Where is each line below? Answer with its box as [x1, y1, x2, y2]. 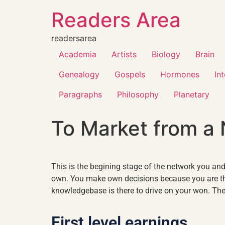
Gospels [115, 69, 145, 79]
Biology [152, 49, 180, 59]
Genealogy [59, 69, 99, 79]
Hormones [160, 69, 199, 79]
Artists [111, 49, 137, 59]
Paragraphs [59, 89, 102, 99]
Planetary [174, 89, 209, 99]
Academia [59, 49, 96, 59]
